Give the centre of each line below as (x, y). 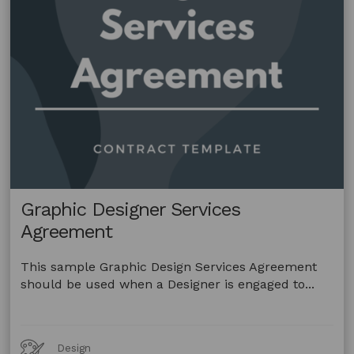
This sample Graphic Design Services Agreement (169, 267)
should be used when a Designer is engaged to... (168, 284)
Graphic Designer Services (131, 210)
